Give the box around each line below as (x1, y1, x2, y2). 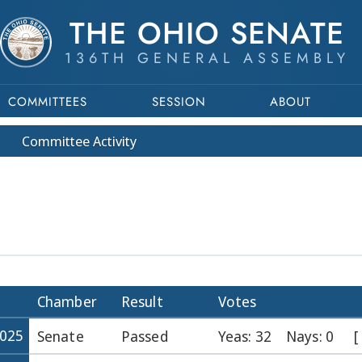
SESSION (151, 93, 206, 111)
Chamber (37, 292, 97, 311)
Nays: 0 (286, 326, 334, 346)
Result (121, 292, 163, 311)
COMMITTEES (7, 93, 87, 111)
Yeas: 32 (218, 326, 271, 346)
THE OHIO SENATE (69, 11, 344, 55)
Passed (121, 326, 168, 346)
